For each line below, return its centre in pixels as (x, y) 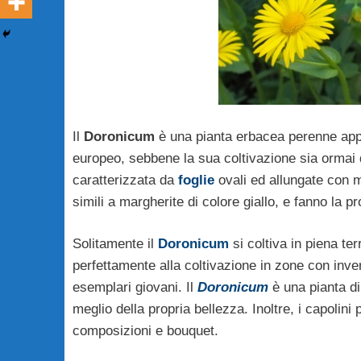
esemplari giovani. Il (135, 288)
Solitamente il (115, 244)
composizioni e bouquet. (145, 331)
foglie (196, 180)
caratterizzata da (125, 180)
